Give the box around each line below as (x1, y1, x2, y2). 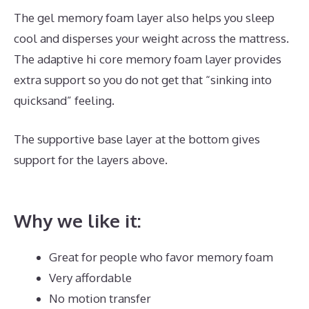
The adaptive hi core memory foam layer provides (14, 52, 281, 67)
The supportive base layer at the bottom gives (14, 131, 260, 146)
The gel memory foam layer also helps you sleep (14, 10, 275, 26)
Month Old (14, 172, 72, 188)
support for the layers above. (14, 152, 170, 167)
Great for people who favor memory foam (49, 250, 273, 265)
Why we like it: (14, 209, 141, 232)
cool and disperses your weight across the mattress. (14, 31, 289, 46)
